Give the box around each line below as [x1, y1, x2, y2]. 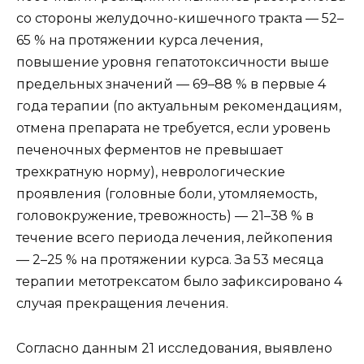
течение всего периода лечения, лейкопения [16, 230, 333, 246]
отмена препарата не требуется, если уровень [16, 120, 331, 136]
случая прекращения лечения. [16, 296, 228, 312]
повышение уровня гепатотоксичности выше [16, 54, 329, 71]
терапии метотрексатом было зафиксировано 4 [16, 274, 342, 290]
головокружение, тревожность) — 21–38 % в [16, 208, 314, 224]
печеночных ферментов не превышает [16, 142, 283, 158]
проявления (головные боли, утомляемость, [16, 186, 317, 202]
